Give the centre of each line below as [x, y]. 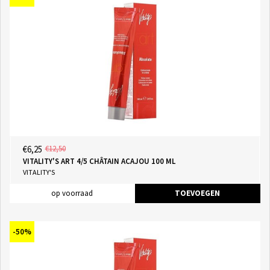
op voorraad [72, 193]
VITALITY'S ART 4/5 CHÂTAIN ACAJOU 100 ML [99, 161]
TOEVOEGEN [197, 193]
